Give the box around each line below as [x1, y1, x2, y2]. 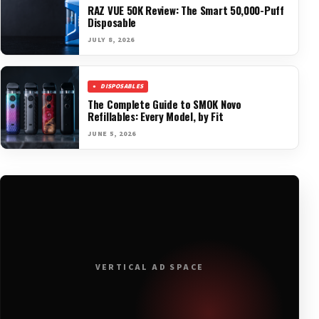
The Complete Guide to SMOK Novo [88, 95, 241, 112]
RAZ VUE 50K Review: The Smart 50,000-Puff [88, 1, 284, 18]
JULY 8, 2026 [88, 34, 135, 45]
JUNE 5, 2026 [88, 128, 136, 139]
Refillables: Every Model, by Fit [88, 108, 224, 124]
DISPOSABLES [100, 81, 144, 91]
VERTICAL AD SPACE [95, 261, 204, 273]
